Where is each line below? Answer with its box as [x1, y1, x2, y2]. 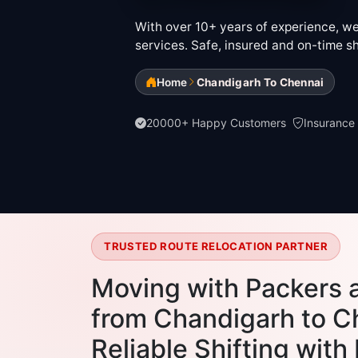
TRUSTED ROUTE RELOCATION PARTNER [104, 240, 328, 253]
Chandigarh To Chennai [196, 75, 324, 89]
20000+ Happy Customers [145, 116, 286, 130]
